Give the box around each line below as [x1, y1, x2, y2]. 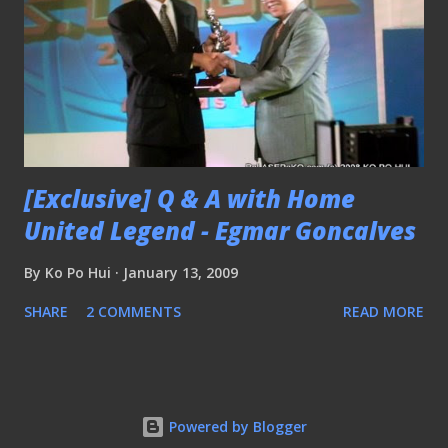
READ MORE [343, 302, 424, 322]
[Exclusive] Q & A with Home [24, 182, 355, 216]
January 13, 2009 [123, 263, 238, 283]
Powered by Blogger [165, 417, 307, 437]
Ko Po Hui [45, 263, 111, 283]
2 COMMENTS [86, 302, 181, 322]
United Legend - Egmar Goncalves [24, 214, 416, 248]
